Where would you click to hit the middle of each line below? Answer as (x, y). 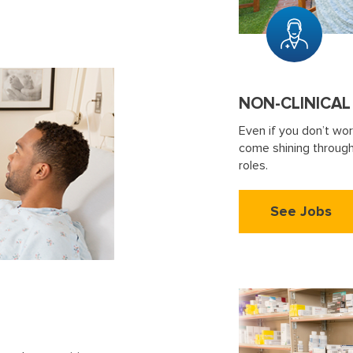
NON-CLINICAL (295, 104)
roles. (254, 166)
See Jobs (301, 212)
